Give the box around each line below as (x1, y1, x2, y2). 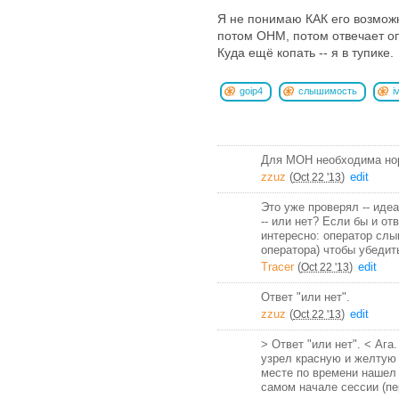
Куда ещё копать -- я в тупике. (217, 45, 394, 60)
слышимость (298, 85, 357, 96)
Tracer (261, 259, 294, 273)
